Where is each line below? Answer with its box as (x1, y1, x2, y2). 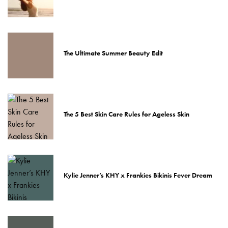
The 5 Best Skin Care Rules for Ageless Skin (64, 109, 189, 119)
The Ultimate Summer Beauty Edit (64, 48, 163, 58)
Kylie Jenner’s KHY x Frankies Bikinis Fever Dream (64, 170, 212, 180)
